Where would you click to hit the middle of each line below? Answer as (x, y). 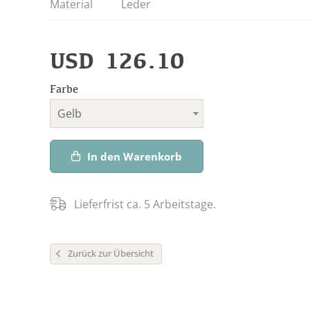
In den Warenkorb (135, 156)
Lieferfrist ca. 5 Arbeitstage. (145, 204)
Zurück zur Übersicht (111, 253)
